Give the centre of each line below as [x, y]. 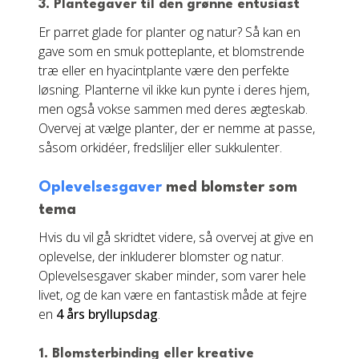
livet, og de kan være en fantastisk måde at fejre [173, 295]
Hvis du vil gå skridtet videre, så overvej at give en [176, 237]
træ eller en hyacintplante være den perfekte [164, 71]
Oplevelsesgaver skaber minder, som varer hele [172, 276]
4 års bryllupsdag [107, 314]
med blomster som [230, 188]
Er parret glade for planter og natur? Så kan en [169, 32]
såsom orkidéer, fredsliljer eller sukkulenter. [160, 147]
